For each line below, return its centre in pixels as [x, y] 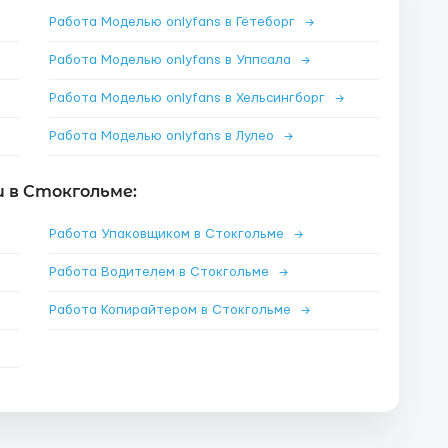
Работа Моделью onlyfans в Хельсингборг [189, 98]
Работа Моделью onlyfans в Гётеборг [174, 22]
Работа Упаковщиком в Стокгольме [168, 234]
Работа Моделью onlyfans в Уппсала [172, 60]
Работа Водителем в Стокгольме [161, 272]
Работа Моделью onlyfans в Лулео [163, 136]
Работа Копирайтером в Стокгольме [172, 310]
